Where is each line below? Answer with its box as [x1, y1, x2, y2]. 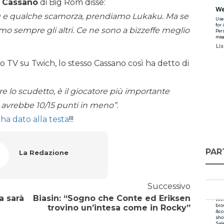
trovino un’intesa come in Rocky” [47, 203, 190, 213]
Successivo [147, 181, 190, 191]
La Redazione [18, 148, 68, 157]
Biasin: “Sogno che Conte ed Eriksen [32, 193, 190, 203]
